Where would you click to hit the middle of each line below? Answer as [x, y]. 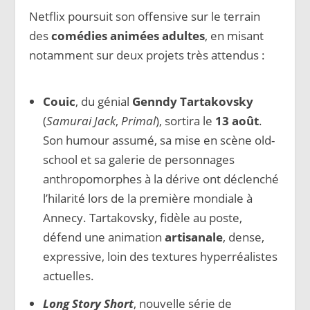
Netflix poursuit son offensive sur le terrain [145, 16]
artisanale [193, 237]
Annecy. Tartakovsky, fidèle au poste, [142, 217]
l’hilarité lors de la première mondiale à [147, 198]
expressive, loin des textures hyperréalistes [160, 256]
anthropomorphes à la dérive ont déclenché [161, 179]
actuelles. [68, 275]
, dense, [243, 237]
